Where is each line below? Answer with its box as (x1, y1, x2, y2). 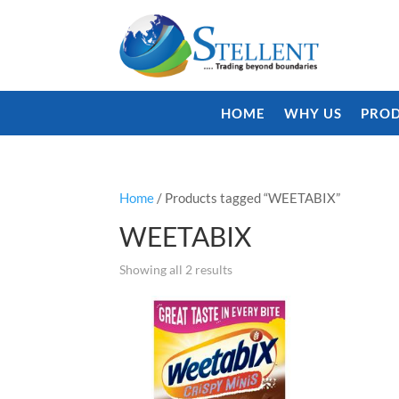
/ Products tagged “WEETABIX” (154, 189, 341, 206)
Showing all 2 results (119, 261, 233, 277)
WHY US (284, 104, 342, 121)
